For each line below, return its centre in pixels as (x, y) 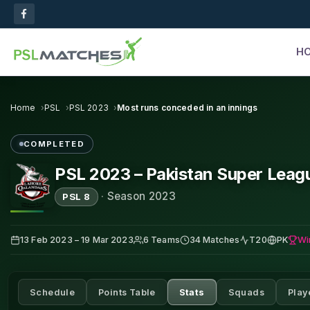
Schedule (53, 292)
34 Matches (215, 240)
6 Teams (161, 240)
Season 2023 (141, 196)
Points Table (127, 292)
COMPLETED (54, 144)
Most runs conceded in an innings (188, 108)
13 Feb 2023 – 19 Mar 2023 (77, 240)
